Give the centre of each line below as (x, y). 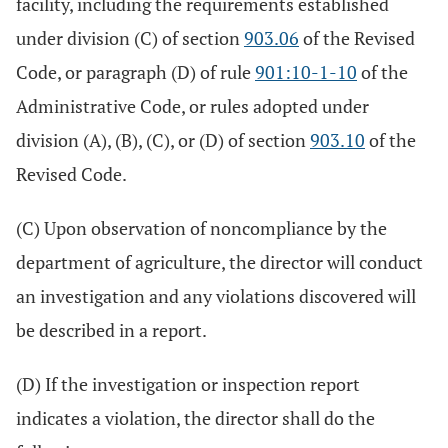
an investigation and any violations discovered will (216, 296)
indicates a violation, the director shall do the (195, 418)
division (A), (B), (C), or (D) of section (163, 140)
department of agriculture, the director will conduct (219, 262)
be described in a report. (111, 330)
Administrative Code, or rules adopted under (192, 106)
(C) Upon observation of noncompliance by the (201, 228)
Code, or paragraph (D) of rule (135, 72)
